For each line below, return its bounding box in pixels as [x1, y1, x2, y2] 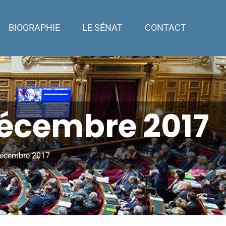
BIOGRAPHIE [8, 23, 60, 33]
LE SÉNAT [82, 23, 123, 33]
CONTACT [144, 23, 186, 33]
